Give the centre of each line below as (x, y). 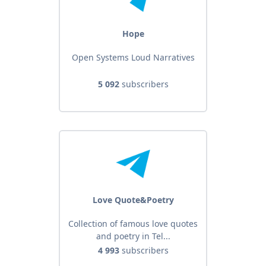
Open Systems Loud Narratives (133, 58)
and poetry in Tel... (133, 236)
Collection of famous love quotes (133, 224)
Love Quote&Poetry (133, 200)
